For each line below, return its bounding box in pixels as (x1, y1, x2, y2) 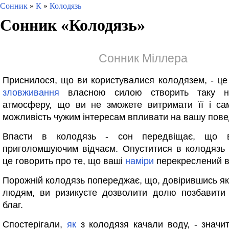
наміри (125, 156, 154, 166)
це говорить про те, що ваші (3, 156, 125, 166)
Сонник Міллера (99, 52, 188, 65)
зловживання (3, 87, 59, 98)
